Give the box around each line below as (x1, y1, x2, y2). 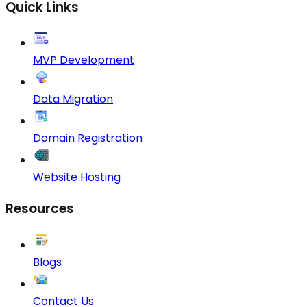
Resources (5, 199, 74, 219)
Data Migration (33, 91, 113, 108)
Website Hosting (33, 169, 121, 186)
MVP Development (33, 52, 134, 69)
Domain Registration (33, 130, 143, 147)
